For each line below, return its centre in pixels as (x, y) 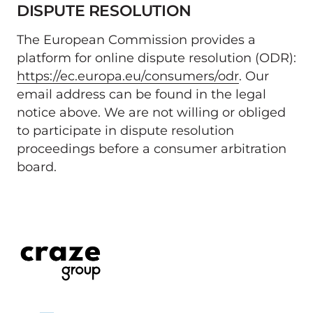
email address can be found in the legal (141, 94)
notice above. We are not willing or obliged (151, 112)
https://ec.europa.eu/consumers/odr (128, 75)
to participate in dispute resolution (125, 130)
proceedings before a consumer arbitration (152, 148)
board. (37, 166)
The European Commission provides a (136, 39)
